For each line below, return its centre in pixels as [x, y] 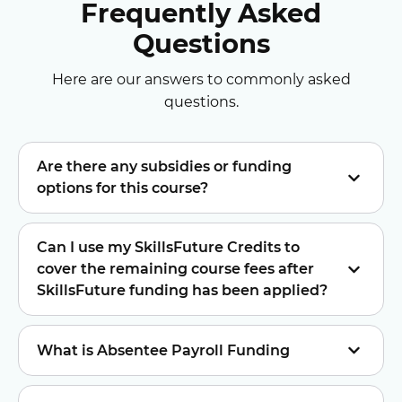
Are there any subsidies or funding [164, 166]
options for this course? [122, 188]
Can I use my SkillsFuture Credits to [168, 247]
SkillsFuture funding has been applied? [182, 290]
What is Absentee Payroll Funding [163, 350]
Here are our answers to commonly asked [201, 79]
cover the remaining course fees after [175, 269]
